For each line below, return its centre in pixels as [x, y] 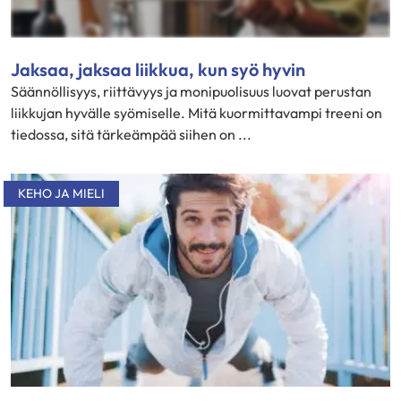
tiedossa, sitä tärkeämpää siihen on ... [131, 134]
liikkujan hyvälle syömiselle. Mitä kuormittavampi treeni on [196, 112]
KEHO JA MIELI [61, 193]
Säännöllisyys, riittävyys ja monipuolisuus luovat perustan [191, 91]
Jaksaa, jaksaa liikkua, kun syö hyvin [158, 69]
